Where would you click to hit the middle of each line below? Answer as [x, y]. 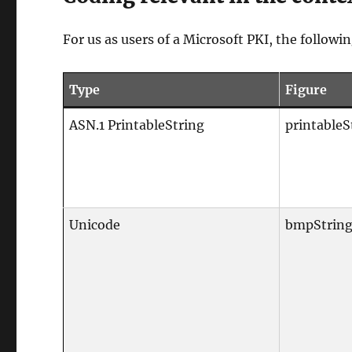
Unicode [95, 225]
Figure [306, 90]
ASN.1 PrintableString [137, 125]
